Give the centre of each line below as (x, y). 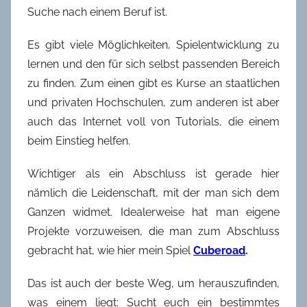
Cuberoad (219, 251)
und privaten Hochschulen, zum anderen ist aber (153, 103)
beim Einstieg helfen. (79, 141)
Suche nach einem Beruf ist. (97, 12)
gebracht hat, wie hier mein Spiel (110, 251)
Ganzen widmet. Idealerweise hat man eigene (153, 212)
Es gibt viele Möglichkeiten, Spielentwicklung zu (153, 45)
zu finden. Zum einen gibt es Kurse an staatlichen (153, 84)
